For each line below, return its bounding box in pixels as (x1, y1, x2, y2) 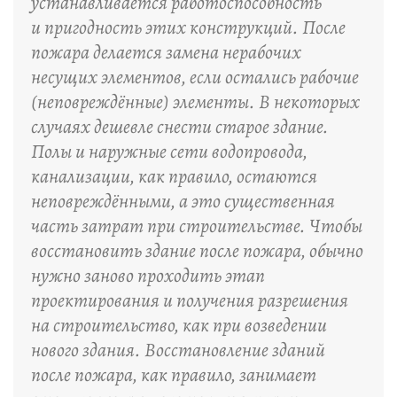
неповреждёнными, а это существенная (31, 188, 335, 214)
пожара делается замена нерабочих (31, 39, 301, 66)
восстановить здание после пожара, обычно (31, 237, 363, 264)
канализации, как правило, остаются (31, 163, 317, 190)
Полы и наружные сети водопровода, (31, 138, 307, 165)
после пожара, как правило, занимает (31, 362, 316, 388)
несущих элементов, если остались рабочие (31, 64, 359, 90)
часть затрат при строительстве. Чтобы (31, 213, 362, 239)
